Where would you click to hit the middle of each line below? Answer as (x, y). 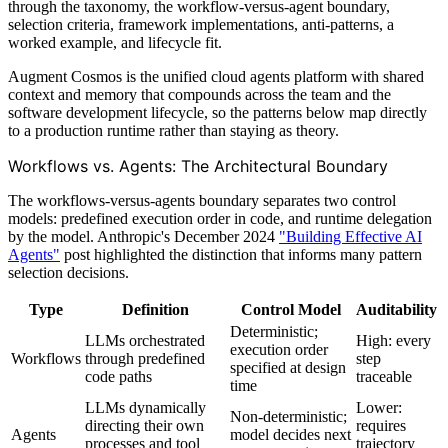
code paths (118, 376)
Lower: (379, 407)
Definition (155, 309)
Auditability (396, 309)
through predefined (145, 358)
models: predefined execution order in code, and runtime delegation (220, 218)
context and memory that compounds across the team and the (199, 94)
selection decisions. (68, 272)
